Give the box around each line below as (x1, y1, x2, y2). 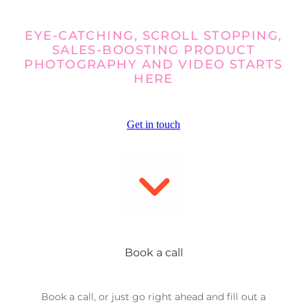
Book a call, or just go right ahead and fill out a (41, 288, 266, 305)
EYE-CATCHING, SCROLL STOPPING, (25, 26, 282, 46)
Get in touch (127, 118, 180, 130)
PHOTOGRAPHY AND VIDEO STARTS (24, 55, 283, 75)
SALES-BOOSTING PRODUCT (51, 40, 256, 60)
